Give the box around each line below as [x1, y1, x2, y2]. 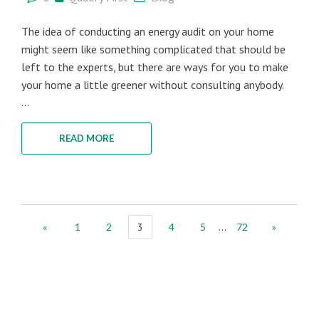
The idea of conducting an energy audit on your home [21, 24, 274, 38]
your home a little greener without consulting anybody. [21, 78, 284, 92]
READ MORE [59, 132, 114, 144]
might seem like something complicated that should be [21, 42, 286, 56]
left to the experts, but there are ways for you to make [21, 60, 288, 74]
